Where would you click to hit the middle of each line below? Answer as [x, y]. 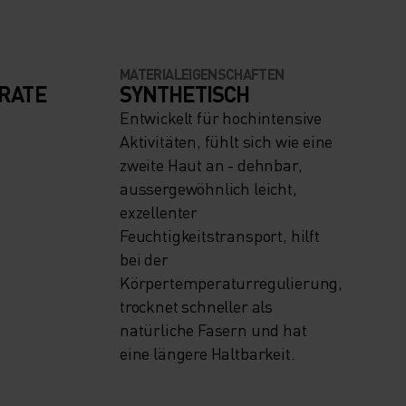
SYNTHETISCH [185, 94]
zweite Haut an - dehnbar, [211, 165]
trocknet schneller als [197, 306]
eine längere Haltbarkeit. [208, 353]
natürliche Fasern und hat [213, 330]
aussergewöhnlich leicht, [208, 188]
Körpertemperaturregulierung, [231, 283]
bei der [144, 259]
